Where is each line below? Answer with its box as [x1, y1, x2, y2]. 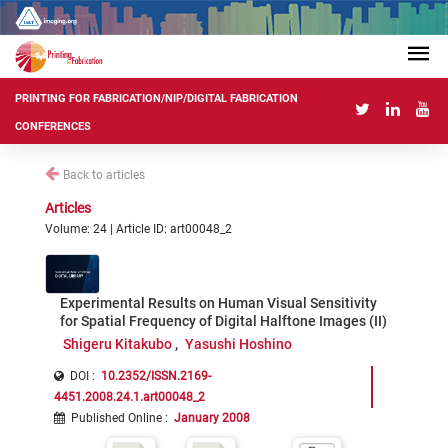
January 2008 [174, 411, 250, 425]
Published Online [71, 411, 162, 425]
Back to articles [63, 168, 145, 182]
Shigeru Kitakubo [62, 336, 172, 352]
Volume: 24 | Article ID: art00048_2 [45, 222, 232, 236]
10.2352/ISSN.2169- [101, 369, 211, 383]
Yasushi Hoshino [185, 336, 293, 352]
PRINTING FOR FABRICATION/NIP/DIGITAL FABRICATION [15, 92, 298, 106]
